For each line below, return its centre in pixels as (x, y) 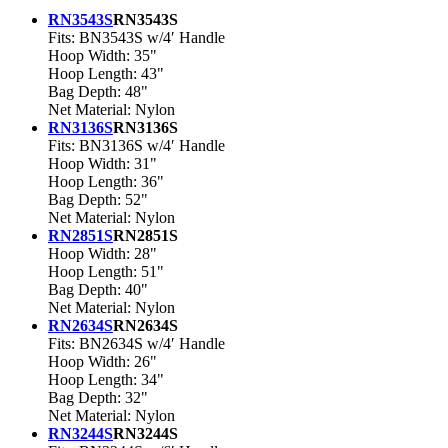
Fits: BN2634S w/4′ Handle (136, 344)
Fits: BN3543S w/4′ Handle (136, 38)
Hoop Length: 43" (106, 74)
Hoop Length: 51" (106, 272)
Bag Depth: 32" (98, 398)
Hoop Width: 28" (102, 254)
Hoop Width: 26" (102, 362)
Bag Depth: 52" (98, 200)
